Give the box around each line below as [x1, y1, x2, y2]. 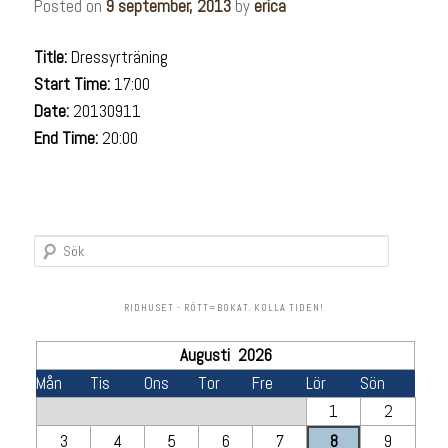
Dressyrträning [71, 46, 169, 69]
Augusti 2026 [179, 343, 272, 366]
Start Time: [34, 73, 115, 96]
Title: [34, 46, 72, 69]
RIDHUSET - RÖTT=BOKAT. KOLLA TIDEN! [124, 300, 324, 314]
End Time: [34, 127, 103, 150]
